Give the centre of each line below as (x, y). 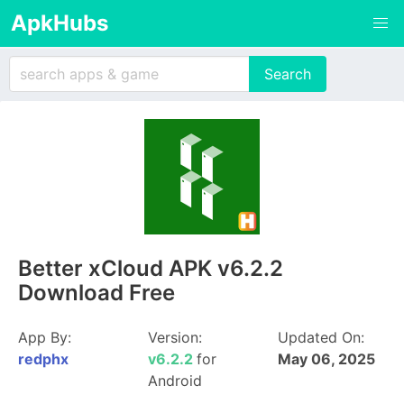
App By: (45, 337)
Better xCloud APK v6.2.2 (151, 268)
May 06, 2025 (326, 359)
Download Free (96, 293)
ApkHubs (60, 23)
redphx (43, 359)
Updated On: (321, 337)
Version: (175, 337)
